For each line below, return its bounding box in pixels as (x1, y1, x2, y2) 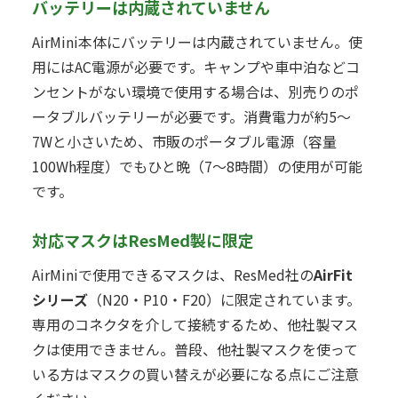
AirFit (314, 263, 353, 285)
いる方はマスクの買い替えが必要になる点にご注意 (32, 362, 359, 385)
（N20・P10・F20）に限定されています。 (88, 288, 361, 310)
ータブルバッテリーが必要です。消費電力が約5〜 (32, 106, 351, 128)
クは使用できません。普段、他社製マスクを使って (32, 338, 358, 360)
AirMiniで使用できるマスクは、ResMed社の (32, 263, 314, 285)
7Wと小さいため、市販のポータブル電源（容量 (32, 131, 337, 153)
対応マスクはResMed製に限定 (32, 227, 254, 251)
